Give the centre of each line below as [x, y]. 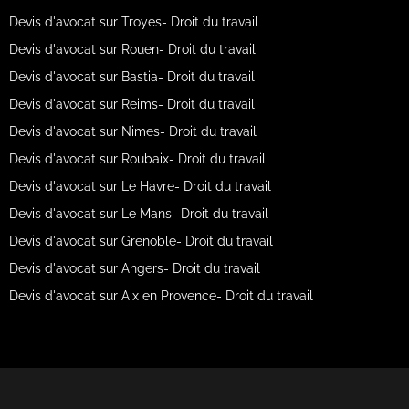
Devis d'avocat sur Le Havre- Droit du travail [140, 186]
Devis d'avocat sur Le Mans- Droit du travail [138, 214]
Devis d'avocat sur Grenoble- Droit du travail [141, 241]
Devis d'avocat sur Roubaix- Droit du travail [137, 159]
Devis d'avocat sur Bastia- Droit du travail [131, 77]
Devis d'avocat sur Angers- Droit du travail [134, 268]
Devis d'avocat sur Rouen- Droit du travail [132, 49]
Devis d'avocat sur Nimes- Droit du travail [132, 131]
